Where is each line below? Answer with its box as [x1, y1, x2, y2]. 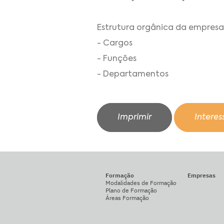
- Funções [97, 54, 136, 63]
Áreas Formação [105, 194, 149, 202]
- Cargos [97, 39, 132, 47]
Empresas [187, 171, 215, 179]
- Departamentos [97, 70, 168, 78]
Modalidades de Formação [105, 179, 176, 187]
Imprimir [117, 113, 151, 122]
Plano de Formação [105, 186, 157, 194]
